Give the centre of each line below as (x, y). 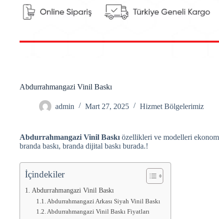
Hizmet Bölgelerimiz (172, 106)
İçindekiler (45, 174)
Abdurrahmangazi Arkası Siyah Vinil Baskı (104, 201)
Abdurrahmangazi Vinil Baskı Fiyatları (99, 211)
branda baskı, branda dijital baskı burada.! (84, 146)
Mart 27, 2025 (107, 106)
